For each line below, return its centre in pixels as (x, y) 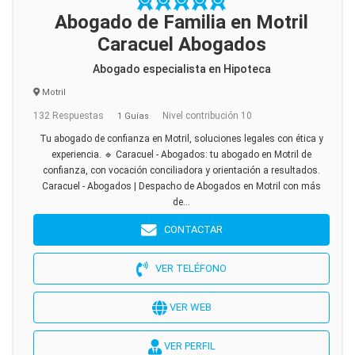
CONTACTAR (189, 229)
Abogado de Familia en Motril (181, 22)
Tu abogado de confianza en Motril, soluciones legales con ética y (181, 139)
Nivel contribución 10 (207, 116)
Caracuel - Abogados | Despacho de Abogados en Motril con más (181, 186)
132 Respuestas (69, 116)
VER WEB (189, 307)
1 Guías (133, 116)
